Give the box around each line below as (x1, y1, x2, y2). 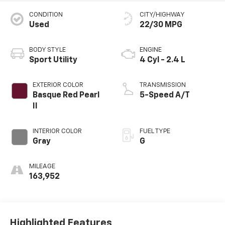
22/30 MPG (140, 21, 182, 30)
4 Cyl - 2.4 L (140, 56, 185, 65)
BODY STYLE (29, 47, 66, 54)
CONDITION (29, 12, 63, 19)
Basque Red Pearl (32, 91, 99, 100)
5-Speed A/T (140, 91, 190, 100)
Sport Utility (29, 56, 77, 65)
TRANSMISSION (140, 82, 186, 89)
